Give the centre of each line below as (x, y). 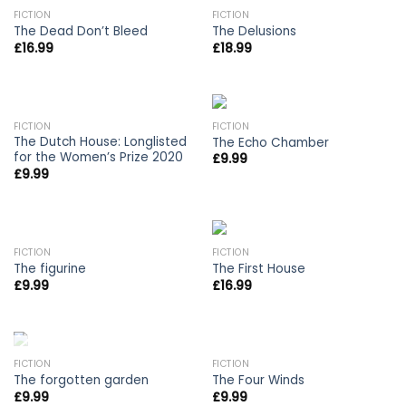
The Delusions (254, 32)
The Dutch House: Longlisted (100, 142)
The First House (258, 269)
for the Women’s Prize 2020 (98, 158)
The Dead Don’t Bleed (80, 32)
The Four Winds (258, 381)
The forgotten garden (81, 381)
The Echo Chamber (270, 143)
